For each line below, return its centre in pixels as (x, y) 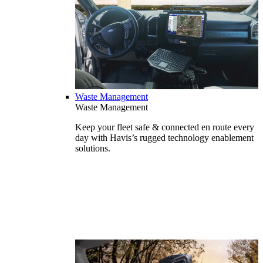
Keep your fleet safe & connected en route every (165, 127)
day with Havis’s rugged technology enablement (164, 138)
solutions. (93, 149)
